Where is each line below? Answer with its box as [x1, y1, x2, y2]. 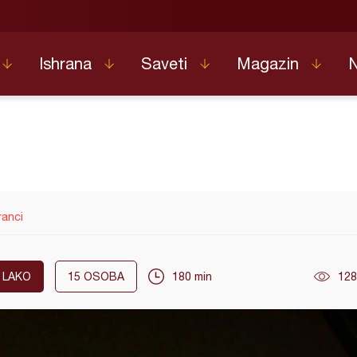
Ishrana [39, 53, 92, 73]
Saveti [141, 53, 187, 73]
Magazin [237, 53, 299, 73]
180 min [172, 270, 212, 283]
